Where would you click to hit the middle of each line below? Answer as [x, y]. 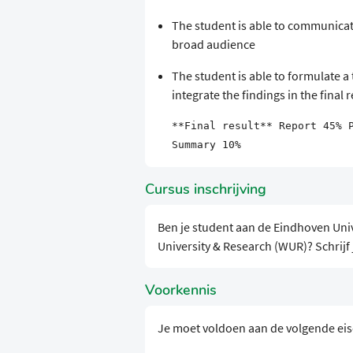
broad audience [213, 45]
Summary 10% [206, 145]
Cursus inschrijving [206, 190]
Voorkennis [181, 290]
